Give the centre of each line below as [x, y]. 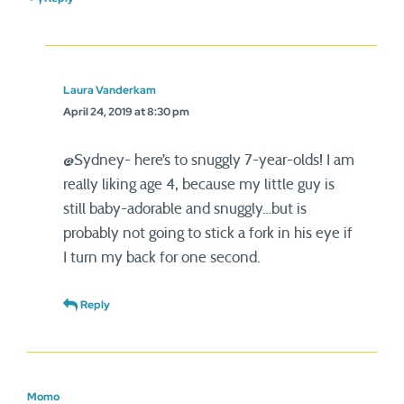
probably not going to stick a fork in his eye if [208, 233]
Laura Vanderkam [110, 90]
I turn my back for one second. [162, 257]
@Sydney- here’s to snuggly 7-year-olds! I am [209, 160]
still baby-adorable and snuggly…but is [185, 209]
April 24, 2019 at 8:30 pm [126, 112]
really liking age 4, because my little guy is [199, 184]
